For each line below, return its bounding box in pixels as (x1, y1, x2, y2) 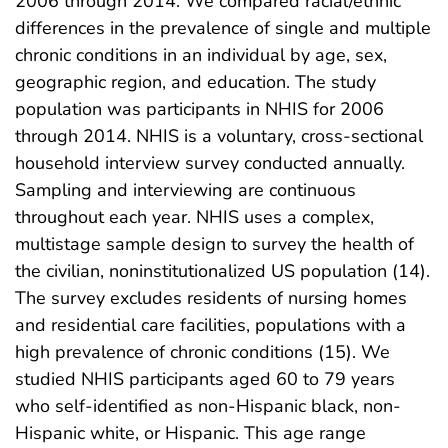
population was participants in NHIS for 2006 (15, 96, 384, 121)
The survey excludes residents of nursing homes (15, 285, 407, 310)
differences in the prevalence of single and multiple (15, 15, 431, 40)
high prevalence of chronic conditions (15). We (15, 339, 390, 364)
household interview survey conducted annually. (15, 150, 405, 175)
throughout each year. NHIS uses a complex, (15, 204, 374, 229)
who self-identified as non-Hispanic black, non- (15, 393, 401, 418)
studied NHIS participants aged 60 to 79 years (15, 366, 395, 391)
